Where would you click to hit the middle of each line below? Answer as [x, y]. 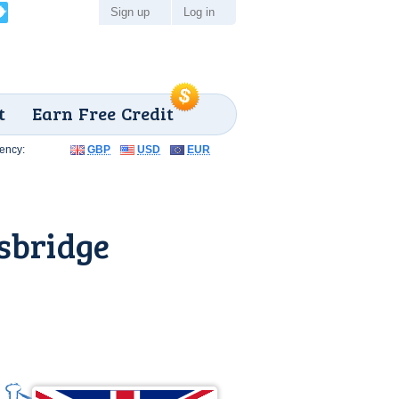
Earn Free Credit [103, 113]
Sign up [130, 12]
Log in [199, 12]
